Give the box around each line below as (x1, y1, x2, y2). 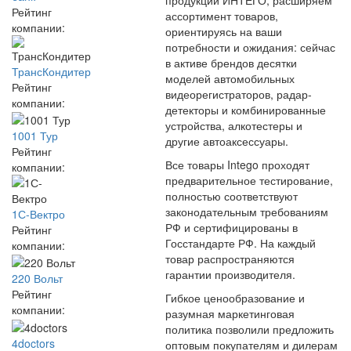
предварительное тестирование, (165, 172, 333, 188)
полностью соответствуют (165, 188, 298, 204)
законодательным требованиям (165, 204, 328, 219)
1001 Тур (12, 127, 58, 143)
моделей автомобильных (165, 71, 295, 86)
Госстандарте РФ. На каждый (165, 235, 316, 251)
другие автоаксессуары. (165, 133, 288, 149)
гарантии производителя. (165, 266, 295, 282)
